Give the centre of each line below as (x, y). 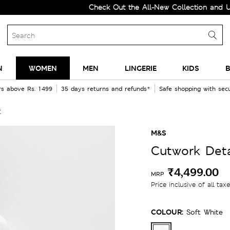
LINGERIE (140, 68)
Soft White (205, 212)
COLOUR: (167, 212)
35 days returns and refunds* (106, 89)
